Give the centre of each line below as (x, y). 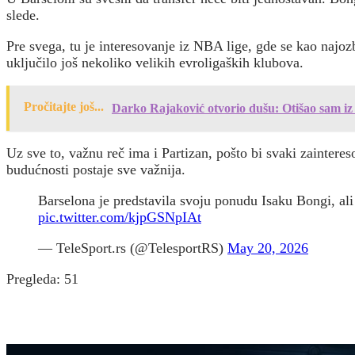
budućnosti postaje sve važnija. (96, 169)
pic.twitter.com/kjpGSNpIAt (120, 217)
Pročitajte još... (64, 106)
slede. (23, 15)
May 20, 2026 (268, 248)
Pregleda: (33, 279)
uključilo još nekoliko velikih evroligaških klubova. (155, 62)
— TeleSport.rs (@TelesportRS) (133, 248)
